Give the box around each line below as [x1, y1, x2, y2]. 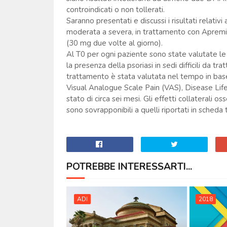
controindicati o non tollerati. [66, 4, 165, 15]
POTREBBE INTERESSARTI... [66, 160, 192, 173]
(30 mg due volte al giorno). [66, 37, 163, 48]
